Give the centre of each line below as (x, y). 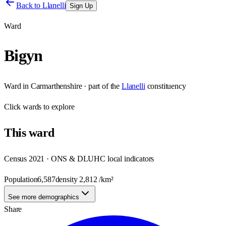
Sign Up (81, 6)
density (67, 179)
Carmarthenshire (56, 86)
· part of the (101, 86)
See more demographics (44, 197)
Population (21, 179)
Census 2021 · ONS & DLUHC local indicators (79, 158)
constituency (166, 86)
